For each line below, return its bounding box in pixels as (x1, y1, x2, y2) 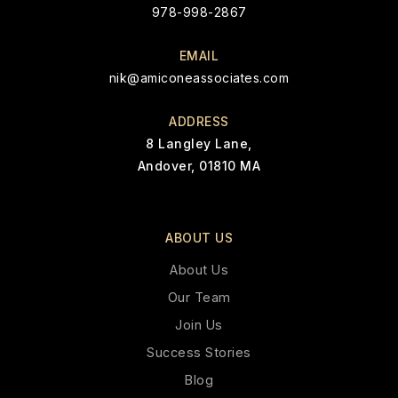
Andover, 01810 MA (137, 158, 261, 173)
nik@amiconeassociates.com (108, 70, 290, 85)
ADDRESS (169, 114, 229, 129)
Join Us (175, 317, 223, 332)
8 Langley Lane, (146, 136, 252, 151)
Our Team (167, 290, 231, 305)
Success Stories (147, 345, 251, 360)
